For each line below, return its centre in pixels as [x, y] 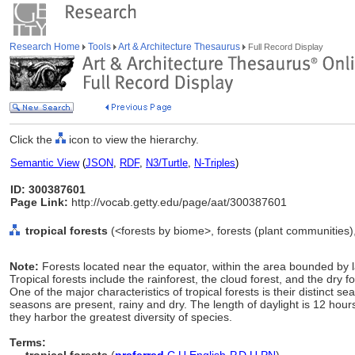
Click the [32, 139]
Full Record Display [284, 47]
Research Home [46, 47]
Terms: [28, 342]
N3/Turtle [167, 163]
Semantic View [45, 163]
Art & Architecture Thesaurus [179, 47]
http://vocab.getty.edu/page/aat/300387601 [177, 202]
